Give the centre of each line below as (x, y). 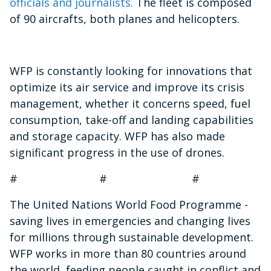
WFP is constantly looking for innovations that (131, 70)
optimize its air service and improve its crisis (127, 87)
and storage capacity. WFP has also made (117, 136)
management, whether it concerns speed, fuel (130, 103)
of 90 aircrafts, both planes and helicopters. (125, 18)
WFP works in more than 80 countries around (128, 253)
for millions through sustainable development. (132, 237)
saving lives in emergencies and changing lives (130, 220)
